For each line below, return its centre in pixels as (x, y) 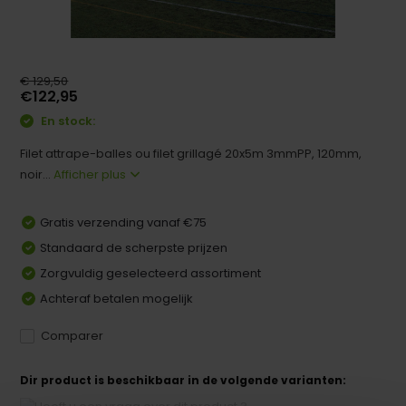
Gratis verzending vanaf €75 (124, 222)
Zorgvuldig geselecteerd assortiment (151, 273)
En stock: (67, 121)
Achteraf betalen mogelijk (117, 298)
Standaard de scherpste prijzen (134, 247)
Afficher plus (92, 174)
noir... (37, 174)
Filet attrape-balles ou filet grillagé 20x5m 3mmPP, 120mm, (191, 153)
